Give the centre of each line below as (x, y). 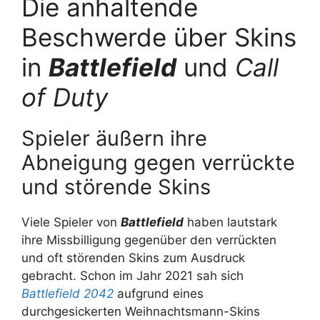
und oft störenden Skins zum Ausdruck (133, 257)
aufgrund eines (159, 293)
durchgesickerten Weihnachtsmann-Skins (141, 311)
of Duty (65, 97)
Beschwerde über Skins (159, 37)
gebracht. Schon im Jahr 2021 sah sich (132, 275)
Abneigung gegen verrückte (158, 162)
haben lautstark (230, 222)
